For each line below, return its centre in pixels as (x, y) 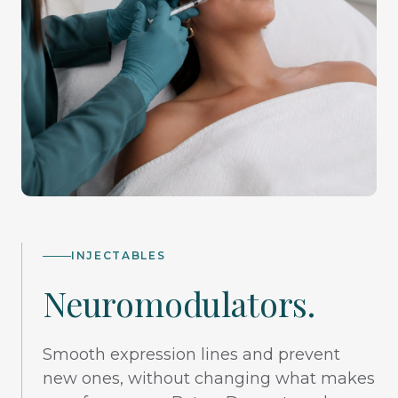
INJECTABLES (119, 256)
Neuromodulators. (179, 303)
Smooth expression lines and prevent (191, 354)
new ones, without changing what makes (209, 378)
